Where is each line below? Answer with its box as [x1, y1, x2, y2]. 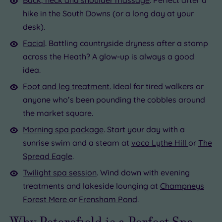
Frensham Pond [79, 194, 137, 204]
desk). [23, 21, 47, 32]
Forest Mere [23, 194, 69, 204]
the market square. [23, 108, 93, 118]
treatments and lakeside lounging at [23, 180, 160, 191]
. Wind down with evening [97, 167, 190, 177]
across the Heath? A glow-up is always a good [23, 51, 194, 61]
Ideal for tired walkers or [111, 81, 204, 91]
